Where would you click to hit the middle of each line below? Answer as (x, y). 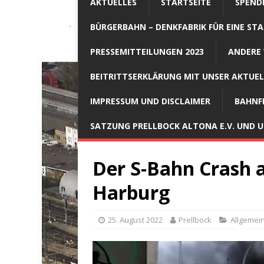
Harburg (131, 192)
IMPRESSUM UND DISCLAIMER (150, 101)
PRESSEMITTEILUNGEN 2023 (147, 51)
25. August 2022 (135, 220)
